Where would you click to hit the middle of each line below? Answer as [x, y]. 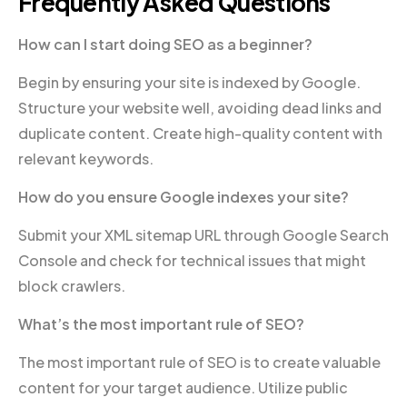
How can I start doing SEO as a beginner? [165, 45]
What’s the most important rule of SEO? [161, 324]
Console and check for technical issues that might [192, 261]
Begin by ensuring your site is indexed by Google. [189, 83]
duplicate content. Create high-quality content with [200, 134]
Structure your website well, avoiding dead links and [200, 108]
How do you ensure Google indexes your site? [184, 197]
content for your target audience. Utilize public [183, 388]
